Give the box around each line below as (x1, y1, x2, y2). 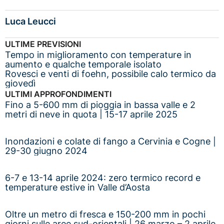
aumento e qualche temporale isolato (5, 59, 161, 70)
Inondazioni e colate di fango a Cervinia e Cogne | (5, 136, 216, 147)
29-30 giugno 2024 (5, 145, 87, 156)
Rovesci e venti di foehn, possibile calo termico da (5, 68, 216, 79)
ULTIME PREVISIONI (5, 39, 81, 49)
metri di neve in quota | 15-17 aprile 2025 (5, 109, 177, 120)
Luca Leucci (5, 15, 56, 26)
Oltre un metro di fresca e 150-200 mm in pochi (5, 209, 205, 220)
